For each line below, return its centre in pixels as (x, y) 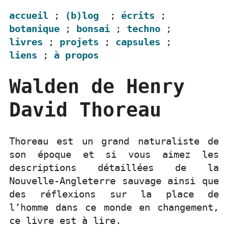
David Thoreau (85, 110)
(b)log (82, 16)
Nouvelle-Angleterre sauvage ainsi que (114, 181)
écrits (138, 16)
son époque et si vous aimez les (114, 154)
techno (144, 29)
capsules (138, 42)
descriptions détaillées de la (114, 167)
